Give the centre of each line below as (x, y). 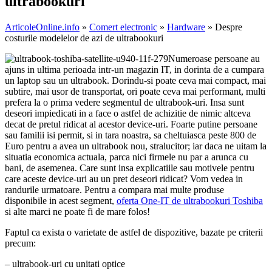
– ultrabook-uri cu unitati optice (65, 264)
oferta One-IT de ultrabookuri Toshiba (190, 201)
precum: (20, 243)
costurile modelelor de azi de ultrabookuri (84, 38)
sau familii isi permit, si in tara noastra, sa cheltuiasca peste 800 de (131, 135)
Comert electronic (123, 27)
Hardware (186, 27)
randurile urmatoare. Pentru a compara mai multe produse (114, 190)
